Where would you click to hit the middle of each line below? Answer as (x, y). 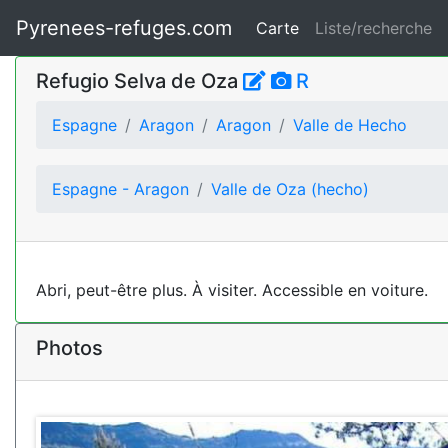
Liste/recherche (373, 28)
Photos (69, 348)
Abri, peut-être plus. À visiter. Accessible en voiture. (232, 290)
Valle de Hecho (350, 125)
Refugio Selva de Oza (139, 81)
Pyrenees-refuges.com (124, 28)
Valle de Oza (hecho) (290, 189)
